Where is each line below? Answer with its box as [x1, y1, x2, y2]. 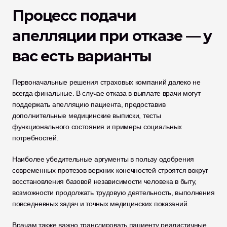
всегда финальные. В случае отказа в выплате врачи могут [12, 89, 201, 97]
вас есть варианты [12, 47, 152, 65]
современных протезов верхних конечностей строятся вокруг [12, 166, 208, 174]
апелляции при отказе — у [12, 27, 212, 45]
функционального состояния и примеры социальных [12, 123, 182, 131]
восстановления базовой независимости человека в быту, [12, 177, 197, 185]
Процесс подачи [12, 7, 136, 24]
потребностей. [12, 134, 59, 142]
